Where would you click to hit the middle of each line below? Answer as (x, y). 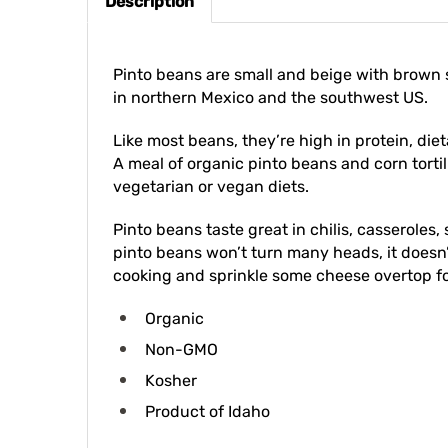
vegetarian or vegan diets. (211, 166)
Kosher (171, 360)
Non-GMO (181, 329)
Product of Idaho (207, 391)
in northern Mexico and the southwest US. (270, 77)
